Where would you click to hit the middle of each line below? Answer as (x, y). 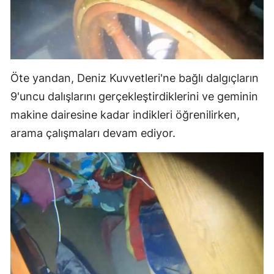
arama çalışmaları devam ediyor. (93, 133)
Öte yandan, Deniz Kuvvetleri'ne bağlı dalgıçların (135, 78)
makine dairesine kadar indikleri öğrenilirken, (125, 114)
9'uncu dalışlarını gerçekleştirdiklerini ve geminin (134, 96)
